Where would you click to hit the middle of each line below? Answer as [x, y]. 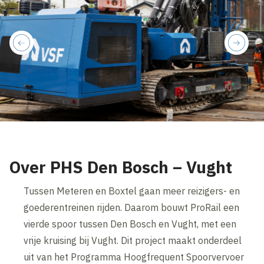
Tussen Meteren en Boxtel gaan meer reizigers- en [132, 191]
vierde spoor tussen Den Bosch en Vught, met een [130, 224]
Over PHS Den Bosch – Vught [121, 167]
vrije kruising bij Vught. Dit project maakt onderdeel [133, 241]
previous [43, 49]
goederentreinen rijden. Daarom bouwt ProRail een [132, 208]
